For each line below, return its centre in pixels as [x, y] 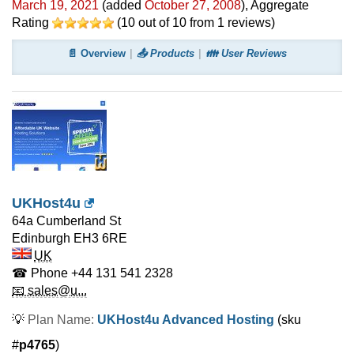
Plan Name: [62, 320]
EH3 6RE [100, 238]
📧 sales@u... [49, 290]
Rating [32, 23]
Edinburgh [41, 238]
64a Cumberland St [66, 221]
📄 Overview [96, 53]
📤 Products [166, 53]
